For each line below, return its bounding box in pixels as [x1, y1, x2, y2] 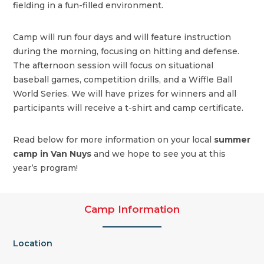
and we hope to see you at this [94, 148, 226, 160]
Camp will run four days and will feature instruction [13, 32, 232, 43]
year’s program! [13, 163, 78, 174]
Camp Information [84, 203, 180, 216]
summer [214, 134, 251, 146]
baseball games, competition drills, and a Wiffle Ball [13, 74, 233, 85]
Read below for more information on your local [13, 134, 214, 146]
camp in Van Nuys [13, 148, 94, 160]
